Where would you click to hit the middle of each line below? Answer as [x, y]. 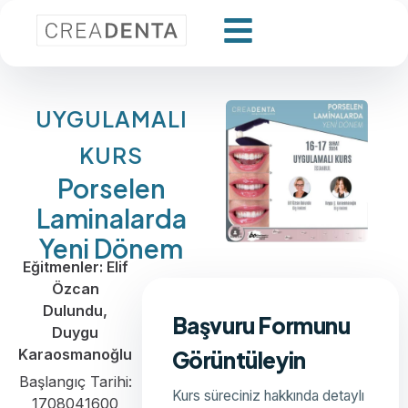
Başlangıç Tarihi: [75, 382]
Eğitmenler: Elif [75, 267]
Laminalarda [111, 218]
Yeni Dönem [111, 248]
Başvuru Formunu [261, 325]
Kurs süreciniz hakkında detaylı [268, 396]
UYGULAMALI [111, 118]
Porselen [111, 188]
